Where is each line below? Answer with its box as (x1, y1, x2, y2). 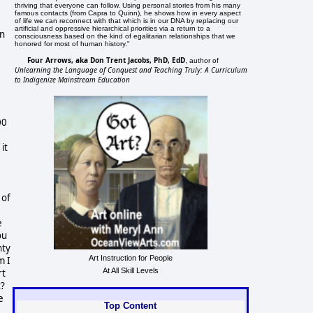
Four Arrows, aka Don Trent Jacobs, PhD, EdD (27, 54, 186, 65)
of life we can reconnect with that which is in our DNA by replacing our (15, 16, 239, 24)
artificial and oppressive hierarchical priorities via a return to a (15, 24, 211, 32)
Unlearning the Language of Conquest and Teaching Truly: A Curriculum (15, 64, 248, 75)
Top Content (104, 300, 157, 311)
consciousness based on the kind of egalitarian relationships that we (15, 31, 236, 40)
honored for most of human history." (15, 39, 131, 48)
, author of (185, 56, 219, 64)
